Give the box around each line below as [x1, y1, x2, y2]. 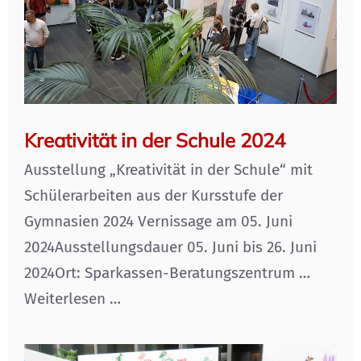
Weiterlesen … [24, 289, 121, 309]
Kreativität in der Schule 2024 [24, 128, 285, 153]
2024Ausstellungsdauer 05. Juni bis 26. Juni [24, 238, 317, 257]
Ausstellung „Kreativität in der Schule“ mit [24, 160, 313, 180]
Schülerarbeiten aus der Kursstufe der [24, 186, 283, 205]
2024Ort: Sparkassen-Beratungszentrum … [24, 263, 310, 283]
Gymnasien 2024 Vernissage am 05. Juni [24, 212, 293, 231]
